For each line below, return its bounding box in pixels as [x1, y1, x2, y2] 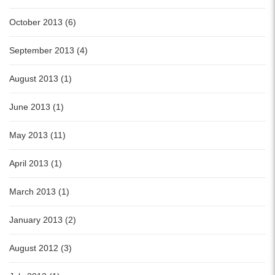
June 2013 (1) [9, 102, 64, 112]
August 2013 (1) [9, 74, 72, 84]
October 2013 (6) [9, 17, 76, 28]
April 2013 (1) [9, 158, 62, 169]
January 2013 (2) [9, 215, 76, 225]
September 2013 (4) [9, 45, 88, 56]
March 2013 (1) [9, 187, 69, 197]
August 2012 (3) [9, 243, 72, 254]
